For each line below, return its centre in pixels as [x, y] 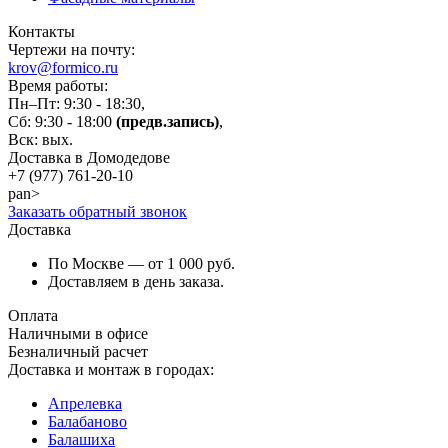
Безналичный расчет [78, 351]
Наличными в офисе [78, 333]
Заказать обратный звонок [97, 211]
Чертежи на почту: [71, 49]
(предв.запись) [167, 121]
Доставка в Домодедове [89, 157]
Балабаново [87, 421]
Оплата [33, 315]
